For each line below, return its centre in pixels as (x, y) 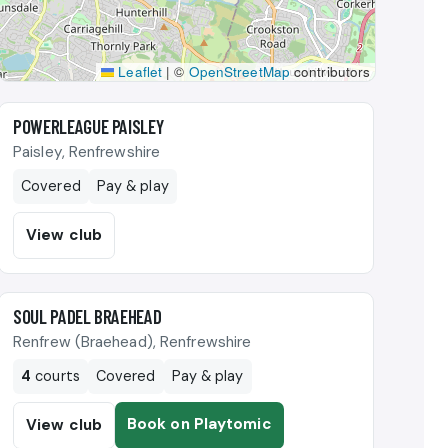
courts (55, 375)
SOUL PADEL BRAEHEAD (87, 316)
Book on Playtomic (199, 423)
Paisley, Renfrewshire (87, 151)
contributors (330, 71)
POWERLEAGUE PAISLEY (88, 126)
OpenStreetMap (239, 71)
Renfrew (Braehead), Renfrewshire (132, 341)
